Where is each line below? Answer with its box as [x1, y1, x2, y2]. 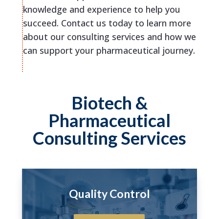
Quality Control [68, 187, 150, 201]
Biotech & [71, 92, 148, 114]
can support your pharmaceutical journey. [22, 44, 195, 57]
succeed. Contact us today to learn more [22, 17, 191, 29]
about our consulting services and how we [22, 31, 196, 43]
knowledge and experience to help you [22, 3, 180, 16]
